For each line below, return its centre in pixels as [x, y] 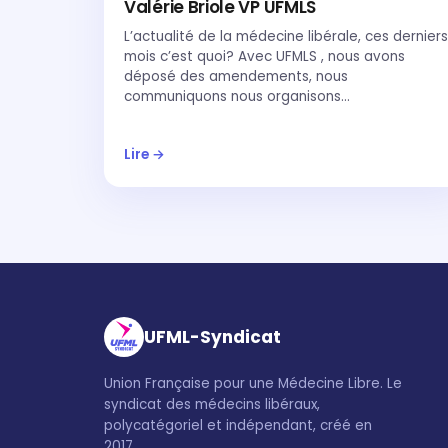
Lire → [144, 154]
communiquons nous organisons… [237, 96]
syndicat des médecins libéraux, [212, 404]
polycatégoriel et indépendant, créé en [238, 425]
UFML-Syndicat [212, 336]
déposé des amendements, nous [236, 76]
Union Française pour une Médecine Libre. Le [253, 383]
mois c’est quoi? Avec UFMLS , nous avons [264, 56]
